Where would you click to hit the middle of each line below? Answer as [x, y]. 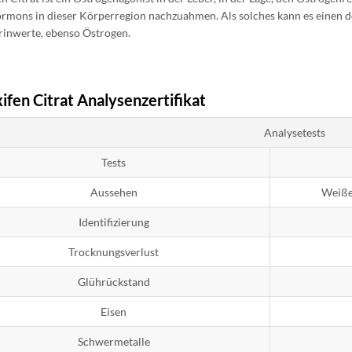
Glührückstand [114, 282]
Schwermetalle [114, 341]
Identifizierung [114, 222]
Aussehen [114, 192]
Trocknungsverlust [114, 252]
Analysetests [294, 132]
